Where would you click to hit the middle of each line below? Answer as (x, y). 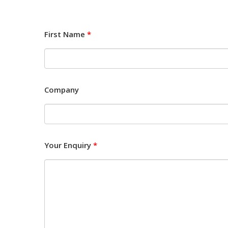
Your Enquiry (69, 145)
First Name (66, 34)
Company (62, 90)
